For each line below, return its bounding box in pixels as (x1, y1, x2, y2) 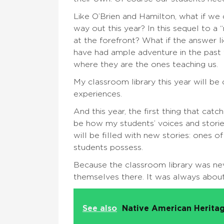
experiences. (73, 90, 124, 98)
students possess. (73, 143, 145, 152)
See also (82, 204, 117, 213)
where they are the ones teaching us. (73, 60, 220, 69)
